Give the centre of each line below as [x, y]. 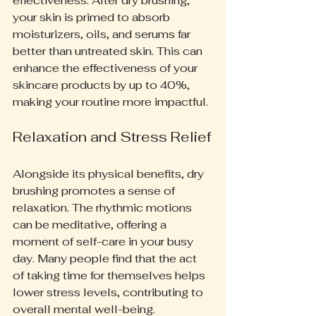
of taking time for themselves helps [110, 275]
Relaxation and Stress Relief [112, 136]
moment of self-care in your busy [104, 241]
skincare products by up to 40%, [103, 85]
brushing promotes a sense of [95, 190]
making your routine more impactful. [110, 102]
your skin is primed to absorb [93, 17]
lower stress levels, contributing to [109, 292]
